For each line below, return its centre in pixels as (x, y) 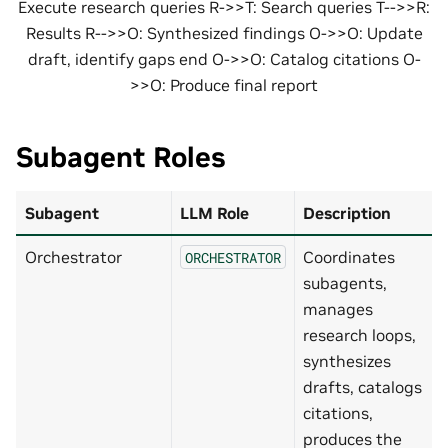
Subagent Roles (121, 157)
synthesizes (347, 360)
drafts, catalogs (362, 386)
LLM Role (214, 212)
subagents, (345, 282)
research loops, (359, 334)
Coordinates (349, 256)
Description (347, 212)
